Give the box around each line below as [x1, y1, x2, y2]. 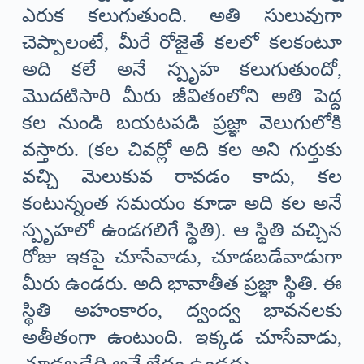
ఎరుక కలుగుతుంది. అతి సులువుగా [21, 5, 343, 27]
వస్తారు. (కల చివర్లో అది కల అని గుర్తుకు [21, 139, 343, 161]
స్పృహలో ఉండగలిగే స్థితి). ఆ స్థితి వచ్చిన [21, 219, 343, 241]
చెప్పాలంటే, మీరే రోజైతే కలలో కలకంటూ [21, 32, 343, 54]
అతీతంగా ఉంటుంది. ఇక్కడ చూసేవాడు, [21, 327, 343, 349]
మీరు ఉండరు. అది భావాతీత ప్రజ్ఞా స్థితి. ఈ [21, 273, 343, 295]
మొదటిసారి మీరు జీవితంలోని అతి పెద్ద [21, 85, 343, 107]
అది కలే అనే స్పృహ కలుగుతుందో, [21, 58, 343, 80]
